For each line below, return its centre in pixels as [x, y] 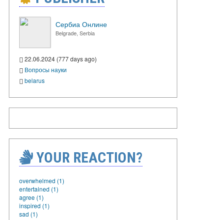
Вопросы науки [46, 69]
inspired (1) [34, 205]
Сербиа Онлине [81, 24]
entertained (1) [39, 189]
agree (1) [31, 197]
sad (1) [28, 214]
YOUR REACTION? [88, 157]
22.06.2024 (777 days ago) [60, 59]
